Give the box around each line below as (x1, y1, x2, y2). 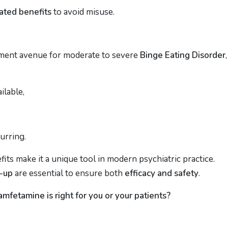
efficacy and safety (125, 167, 198, 179)
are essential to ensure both (13, 167, 125, 179)
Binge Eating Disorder (140, 49, 225, 61)
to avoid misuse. (51, 6, 115, 18)
